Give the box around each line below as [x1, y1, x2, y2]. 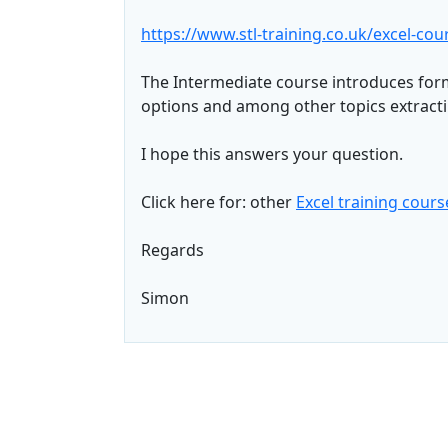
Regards [141, 239, 204, 262]
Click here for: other [141, 191, 296, 214]
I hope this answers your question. [141, 143, 403, 166]
